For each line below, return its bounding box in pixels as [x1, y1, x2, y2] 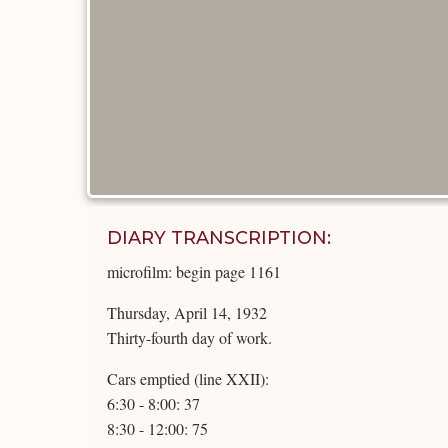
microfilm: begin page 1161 [107, 261, 281, 282]
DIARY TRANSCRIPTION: [107, 227, 331, 249]
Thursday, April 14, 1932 [107, 302, 267, 323]
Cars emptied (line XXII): [107, 368, 269, 389]
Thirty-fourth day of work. [107, 327, 272, 348]
